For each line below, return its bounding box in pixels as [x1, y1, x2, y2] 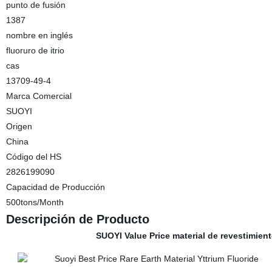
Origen [5, 121, 32, 131]
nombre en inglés [5, 30, 73, 40]
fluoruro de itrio [5, 46, 64, 55]
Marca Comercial [5, 91, 72, 101]
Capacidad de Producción [5, 182, 105, 192]
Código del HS [5, 152, 61, 161]
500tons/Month [5, 197, 64, 207]
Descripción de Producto [5, 212, 149, 226]
